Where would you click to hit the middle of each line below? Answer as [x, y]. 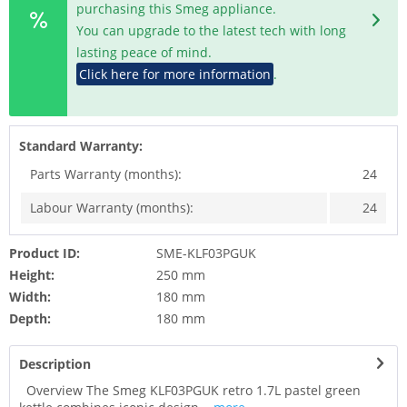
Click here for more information [175, 74]
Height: [32, 274]
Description [55, 363]
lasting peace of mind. [144, 52]
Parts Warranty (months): [106, 174]
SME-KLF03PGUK [206, 253]
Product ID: [45, 253]
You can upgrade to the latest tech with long [212, 30]
